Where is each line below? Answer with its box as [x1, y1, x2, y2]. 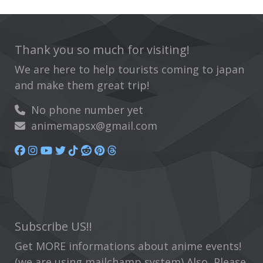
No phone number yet [25, 103, 143, 117]
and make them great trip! [15, 78, 149, 93]
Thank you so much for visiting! [15, 42, 190, 58]
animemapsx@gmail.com [25, 119, 157, 133]
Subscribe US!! [15, 218, 92, 235]
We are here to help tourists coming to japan [15, 62, 244, 77]
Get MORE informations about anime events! [15, 239, 241, 254]
